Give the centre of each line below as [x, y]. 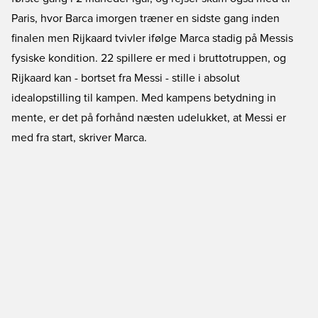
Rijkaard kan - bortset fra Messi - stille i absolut [126, 78]
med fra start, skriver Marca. [79, 138]
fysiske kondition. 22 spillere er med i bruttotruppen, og [149, 58]
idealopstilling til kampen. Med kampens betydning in [144, 98]
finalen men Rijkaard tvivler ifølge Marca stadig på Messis [152, 38]
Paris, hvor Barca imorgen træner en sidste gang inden [146, 18]
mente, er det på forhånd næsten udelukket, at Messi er [149, 118]
